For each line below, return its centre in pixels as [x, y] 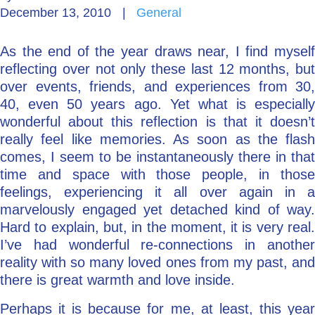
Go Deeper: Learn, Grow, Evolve [108, 27]
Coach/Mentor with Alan [84, 83]
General [159, 13]
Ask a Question [57, 139]
